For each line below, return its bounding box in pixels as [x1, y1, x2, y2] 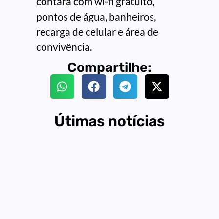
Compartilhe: [67, 60, 152, 76]
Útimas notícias [54, 112, 165, 130]
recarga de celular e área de [36, 25, 158, 38]
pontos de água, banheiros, [36, 10, 156, 23]
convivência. [36, 41, 92, 53]
